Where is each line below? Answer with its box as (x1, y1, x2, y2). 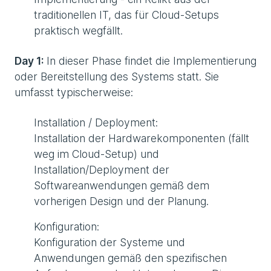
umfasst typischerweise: (15, 86, 133, 99)
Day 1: (15, 54, 44, 68)
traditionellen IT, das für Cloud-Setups (34, 8, 219, 22)
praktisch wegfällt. (34, 24, 123, 38)
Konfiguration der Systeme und (34, 236, 185, 249)
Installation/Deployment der (34, 163, 169, 177)
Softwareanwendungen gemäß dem (34, 179, 209, 192)
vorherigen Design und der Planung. (34, 195, 209, 208)
